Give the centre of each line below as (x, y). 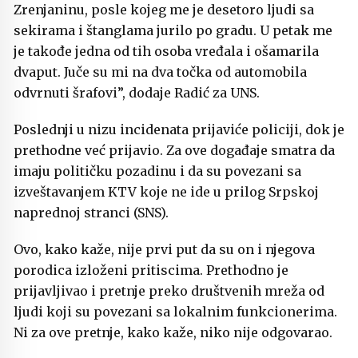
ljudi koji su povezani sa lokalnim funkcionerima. (177, 311)
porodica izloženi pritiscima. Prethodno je (151, 270)
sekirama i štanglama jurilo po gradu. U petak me (173, 30)
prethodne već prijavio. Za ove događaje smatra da (174, 150)
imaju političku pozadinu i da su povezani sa (157, 171)
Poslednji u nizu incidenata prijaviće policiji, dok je (179, 129)
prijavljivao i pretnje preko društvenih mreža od (169, 290)
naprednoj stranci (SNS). (91, 212)
